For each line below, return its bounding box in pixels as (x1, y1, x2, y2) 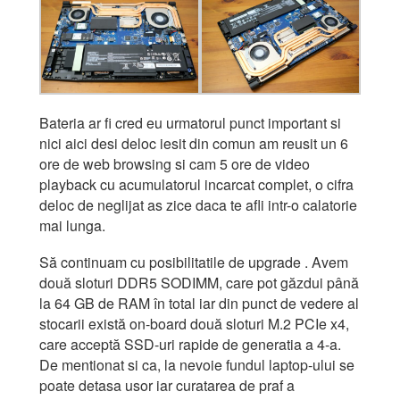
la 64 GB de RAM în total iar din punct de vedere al (39, 292, 359, 313)
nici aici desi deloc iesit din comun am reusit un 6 (39, 132, 348, 154)
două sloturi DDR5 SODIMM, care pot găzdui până (39, 271, 359, 293)
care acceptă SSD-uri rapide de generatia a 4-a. (39, 333, 341, 354)
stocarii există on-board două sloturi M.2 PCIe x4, (39, 312, 349, 334)
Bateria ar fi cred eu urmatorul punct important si (39, 112, 341, 133)
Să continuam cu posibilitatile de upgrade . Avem (39, 251, 348, 272)
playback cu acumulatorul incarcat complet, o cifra (39, 173, 354, 195)
